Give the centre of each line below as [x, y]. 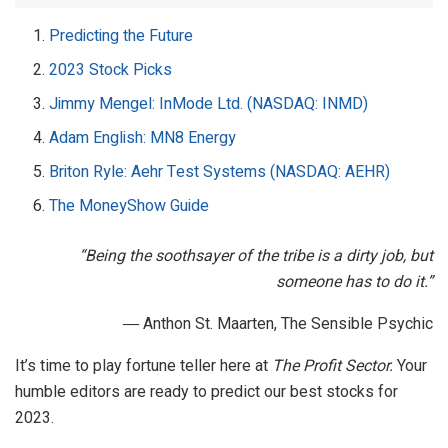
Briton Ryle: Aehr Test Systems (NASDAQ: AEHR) [222, 171]
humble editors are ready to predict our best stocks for [206, 391]
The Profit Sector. [334, 365]
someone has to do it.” [354, 281]
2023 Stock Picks [111, 69]
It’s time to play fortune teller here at [143, 365]
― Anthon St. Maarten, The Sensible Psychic [278, 323]
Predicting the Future [121, 35]
